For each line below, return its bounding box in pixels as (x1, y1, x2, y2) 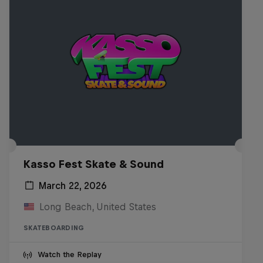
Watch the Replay (38, 250, 102, 259)
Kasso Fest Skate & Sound (23, 158, 164, 170)
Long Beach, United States (39, 201, 156, 212)
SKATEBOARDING (23, 224, 85, 231)
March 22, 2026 (39, 180, 107, 191)
